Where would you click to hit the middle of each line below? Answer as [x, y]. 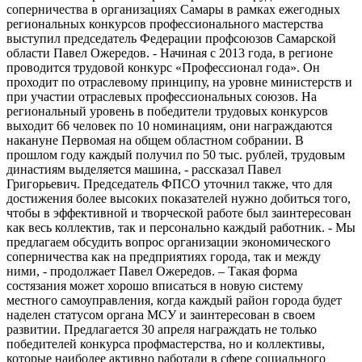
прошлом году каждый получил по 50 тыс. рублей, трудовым [176, 155]
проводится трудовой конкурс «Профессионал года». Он [163, 68]
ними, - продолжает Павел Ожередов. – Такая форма [152, 271]
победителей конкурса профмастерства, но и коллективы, [166, 344]
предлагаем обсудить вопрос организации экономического [168, 242]
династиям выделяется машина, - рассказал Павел [144, 170]
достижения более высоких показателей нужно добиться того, [179, 199]
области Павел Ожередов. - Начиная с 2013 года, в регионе [170, 53]
